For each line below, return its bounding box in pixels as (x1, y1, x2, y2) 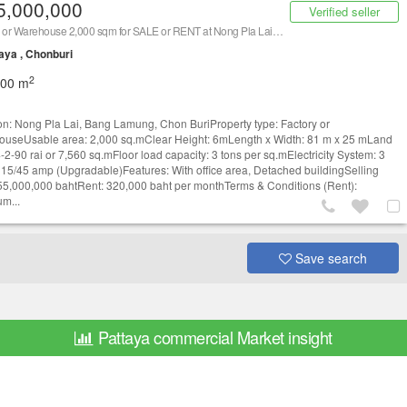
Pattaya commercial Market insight (98, 325, 333, 349)
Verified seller (309, 3, 380, 20)
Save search (291, 249, 367, 267)
